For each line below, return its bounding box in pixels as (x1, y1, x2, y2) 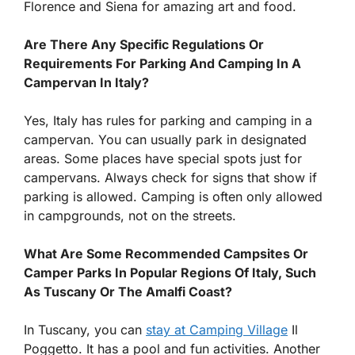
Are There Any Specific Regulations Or (24, 36, 264, 52)
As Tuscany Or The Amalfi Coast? (24, 283, 232, 300)
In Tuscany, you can (24, 321, 146, 338)
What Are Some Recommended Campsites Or (24, 245, 308, 261)
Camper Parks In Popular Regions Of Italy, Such (24, 264, 316, 281)
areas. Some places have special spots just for (24, 150, 302, 166)
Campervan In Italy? (24, 74, 149, 90)
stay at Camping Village (146, 321, 288, 338)
